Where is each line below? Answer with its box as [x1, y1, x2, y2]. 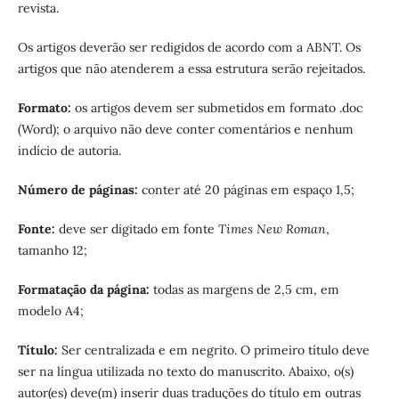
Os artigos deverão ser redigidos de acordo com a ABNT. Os [17, 39, 361, 56]
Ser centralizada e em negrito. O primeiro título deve [57, 342, 370, 359]
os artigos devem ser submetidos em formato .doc [70, 100, 362, 117]
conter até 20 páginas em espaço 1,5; [141, 182, 354, 199]
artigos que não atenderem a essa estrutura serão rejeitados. [17, 61, 365, 77]
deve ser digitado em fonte [58, 221, 218, 238]
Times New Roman [217, 221, 326, 238]
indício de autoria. [17, 142, 121, 159]
